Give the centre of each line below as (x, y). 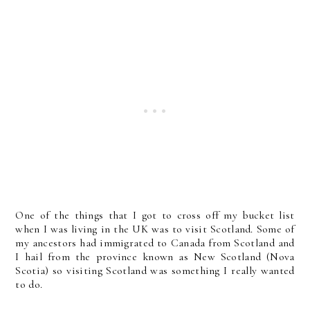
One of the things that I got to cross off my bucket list (155, 215)
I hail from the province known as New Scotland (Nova (155, 257)
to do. (29, 284)
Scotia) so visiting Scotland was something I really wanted (155, 271)
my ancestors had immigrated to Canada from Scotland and (155, 243)
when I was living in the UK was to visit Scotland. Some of (155, 229)
